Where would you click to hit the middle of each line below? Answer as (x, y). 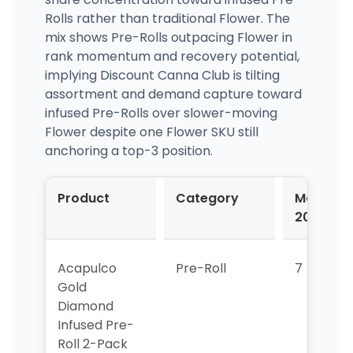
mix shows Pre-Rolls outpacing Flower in (168, 37)
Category (207, 198)
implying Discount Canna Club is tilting (162, 75)
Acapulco (87, 268)
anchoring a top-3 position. (128, 150)
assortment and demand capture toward (173, 94)
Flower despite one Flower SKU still (151, 132)
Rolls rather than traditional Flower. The (167, 18)
